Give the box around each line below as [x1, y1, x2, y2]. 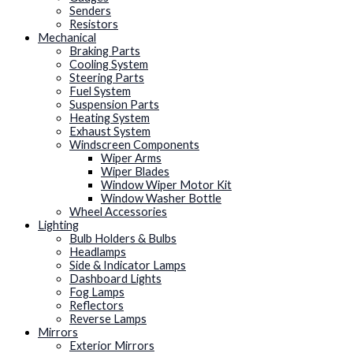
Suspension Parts [69, 97, 159, 111]
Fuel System [69, 84, 131, 98]
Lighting [38, 217, 79, 232]
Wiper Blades [101, 164, 169, 178]
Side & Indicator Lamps [69, 258, 186, 272]
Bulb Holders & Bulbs [69, 231, 176, 245]
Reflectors [69, 298, 124, 312]
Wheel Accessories [69, 204, 167, 218]
